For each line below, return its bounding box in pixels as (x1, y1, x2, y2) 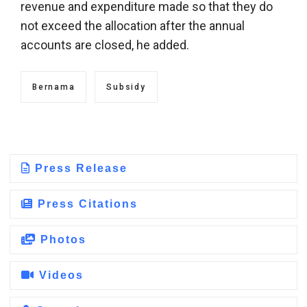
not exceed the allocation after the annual (21, 18, 245, 33)
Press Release (31, 162, 127, 174)
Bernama (32, 82, 75, 92)
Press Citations (34, 197, 138, 210)
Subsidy (106, 82, 146, 92)
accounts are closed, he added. (21, 37, 189, 52)
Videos (35, 269, 84, 281)
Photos (36, 233, 86, 245)
